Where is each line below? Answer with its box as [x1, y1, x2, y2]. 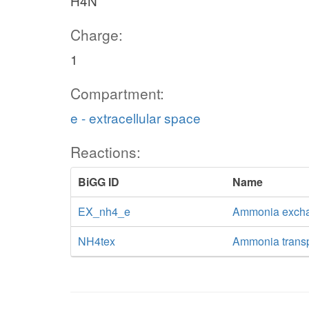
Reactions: [70, 141, 141, 162]
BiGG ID [78, 174, 119, 190]
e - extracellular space [70, 108, 201, 127]
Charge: [70, 24, 123, 45]
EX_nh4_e [78, 203, 130, 219]
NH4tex [78, 233, 115, 249]
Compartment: [70, 83, 164, 103]
